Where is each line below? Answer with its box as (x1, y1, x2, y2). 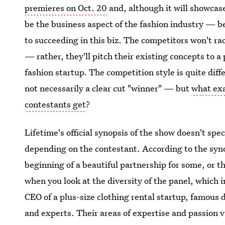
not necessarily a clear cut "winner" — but (25, 82, 192, 94)
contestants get (25, 98, 86, 110)
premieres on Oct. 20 (25, 2, 107, 14)
